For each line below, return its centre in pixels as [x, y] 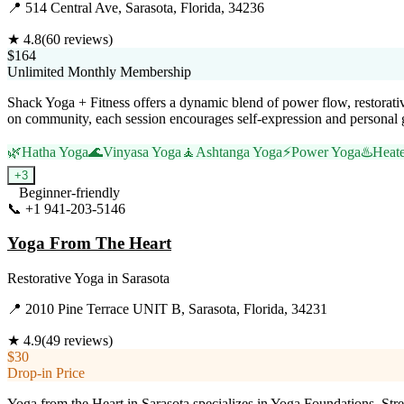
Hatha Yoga [55, 151]
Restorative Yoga [55, 278]
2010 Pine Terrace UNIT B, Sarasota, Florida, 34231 [176, 309]
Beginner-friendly [69, 192]
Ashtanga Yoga [239, 151]
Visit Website [163, 208]
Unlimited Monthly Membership [99, 71]
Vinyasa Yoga [142, 151]
